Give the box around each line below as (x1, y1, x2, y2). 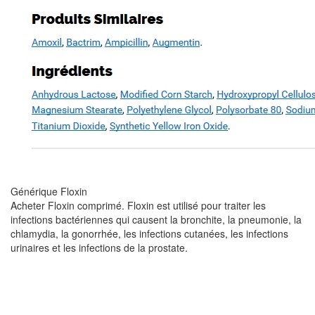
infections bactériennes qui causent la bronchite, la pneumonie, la (11, 212, 302, 226)
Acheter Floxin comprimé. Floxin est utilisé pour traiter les (11, 198, 266, 212)
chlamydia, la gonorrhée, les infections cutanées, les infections (11, 226, 288, 240)
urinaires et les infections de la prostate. (11, 240, 188, 255)
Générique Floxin (11, 184, 87, 198)
